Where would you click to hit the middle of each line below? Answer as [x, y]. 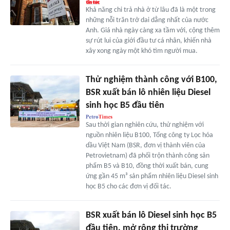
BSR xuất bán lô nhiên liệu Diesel [148, 93]
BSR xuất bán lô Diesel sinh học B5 [151, 216]
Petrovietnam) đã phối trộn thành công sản [147, 156]
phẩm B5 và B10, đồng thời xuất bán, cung [147, 166]
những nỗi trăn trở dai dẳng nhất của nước [147, 21]
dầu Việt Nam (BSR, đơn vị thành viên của [145, 146]
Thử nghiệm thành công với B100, [151, 80]
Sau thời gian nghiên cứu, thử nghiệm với [145, 125]
